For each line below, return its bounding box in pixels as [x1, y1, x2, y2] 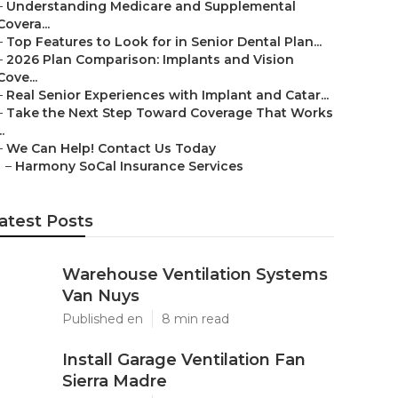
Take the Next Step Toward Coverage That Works [6, 105, 333, 121]
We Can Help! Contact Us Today [6, 140, 216, 156]
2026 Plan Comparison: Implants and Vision [6, 52, 294, 68]
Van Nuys [62, 286, 139, 306]
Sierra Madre [62, 371, 167, 391]
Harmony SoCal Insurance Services [15, 158, 243, 174]
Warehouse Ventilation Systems [62, 265, 328, 284]
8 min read [162, 311, 229, 327]
